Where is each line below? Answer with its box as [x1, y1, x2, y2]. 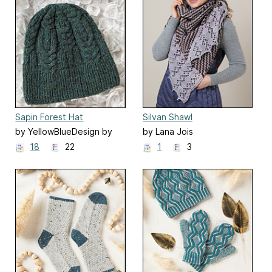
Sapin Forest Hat [15, 111, 84, 122]
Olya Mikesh [15, 141, 64, 152]
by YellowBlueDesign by [15, 126, 113, 137]
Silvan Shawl [143, 111, 192, 122]
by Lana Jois [143, 126, 193, 137]
